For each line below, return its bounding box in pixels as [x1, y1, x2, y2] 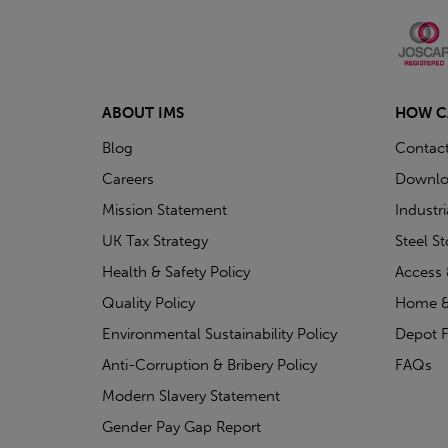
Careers [102, 169, 154, 188]
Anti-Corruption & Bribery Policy [102, 355, 317, 374]
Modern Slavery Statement [102, 386, 280, 405]
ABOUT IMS [102, 103, 184, 122]
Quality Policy [102, 293, 195, 312]
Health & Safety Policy [102, 262, 250, 281]
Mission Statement [102, 200, 227, 219]
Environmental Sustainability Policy [102, 324, 337, 343]
